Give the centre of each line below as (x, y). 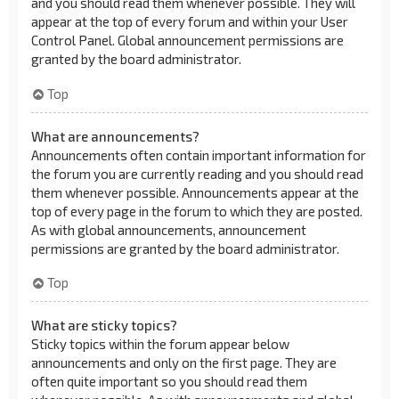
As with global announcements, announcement (169, 229)
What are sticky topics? (104, 325)
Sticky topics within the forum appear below (160, 344)
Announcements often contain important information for (199, 155)
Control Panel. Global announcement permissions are (187, 40)
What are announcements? (115, 136)
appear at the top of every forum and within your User (190, 21)
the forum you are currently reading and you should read (197, 173)
